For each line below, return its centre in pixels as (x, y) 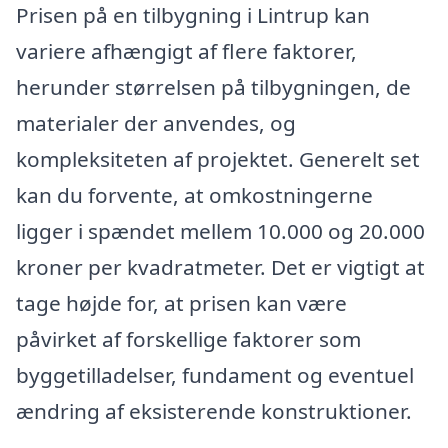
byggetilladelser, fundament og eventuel (215, 374)
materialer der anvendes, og (156, 122)
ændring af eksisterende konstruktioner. (214, 410)
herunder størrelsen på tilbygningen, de (213, 86)
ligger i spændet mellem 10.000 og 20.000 (220, 230)
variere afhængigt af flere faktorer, (186, 50)
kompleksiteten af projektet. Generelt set (218, 158)
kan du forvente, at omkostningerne (194, 194)
